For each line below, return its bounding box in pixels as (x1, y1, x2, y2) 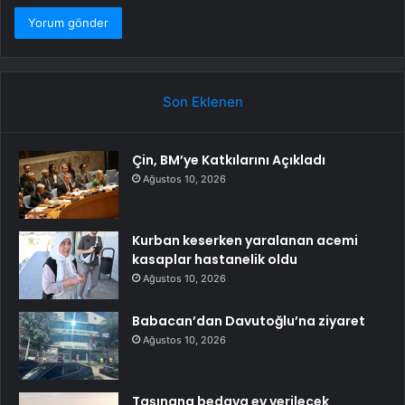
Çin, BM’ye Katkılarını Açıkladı (132, 150, 325, 169)
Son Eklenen (162, 92, 243, 110)
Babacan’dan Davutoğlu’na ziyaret (132, 311, 365, 330)
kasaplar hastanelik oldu (132, 250, 297, 268)
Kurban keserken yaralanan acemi (132, 231, 358, 250)
